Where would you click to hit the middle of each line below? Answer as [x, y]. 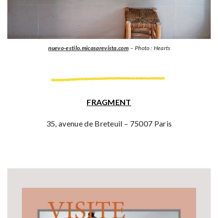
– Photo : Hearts [150, 48]
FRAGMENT [109, 102]
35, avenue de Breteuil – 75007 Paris [109, 124]
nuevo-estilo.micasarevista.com [89, 48]
